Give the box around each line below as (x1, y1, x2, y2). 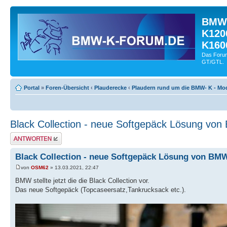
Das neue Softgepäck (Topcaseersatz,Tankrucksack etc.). (15, 185, 186, 194)
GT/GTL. (202, 59, 224, 65)
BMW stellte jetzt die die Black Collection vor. (15, 176, 149, 184)
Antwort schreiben (10, 132, 55, 138)
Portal (24, 84, 40, 91)
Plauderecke (94, 84, 127, 91)
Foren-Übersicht (46, 84, 89, 91)
